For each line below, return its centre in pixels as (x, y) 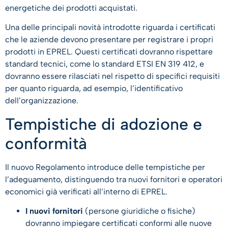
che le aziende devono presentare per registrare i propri (109, 40)
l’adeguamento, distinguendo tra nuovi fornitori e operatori (114, 179)
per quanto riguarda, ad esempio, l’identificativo (94, 89)
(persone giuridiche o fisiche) (139, 211)
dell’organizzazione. (43, 101)
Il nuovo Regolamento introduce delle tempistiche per (105, 167)
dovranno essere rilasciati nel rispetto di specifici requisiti (112, 76)
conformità (48, 143)
